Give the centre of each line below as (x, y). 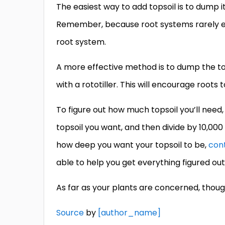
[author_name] (129, 213)
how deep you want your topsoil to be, (132, 145)
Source (70, 213)
